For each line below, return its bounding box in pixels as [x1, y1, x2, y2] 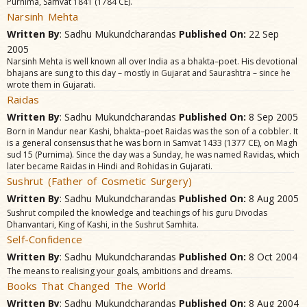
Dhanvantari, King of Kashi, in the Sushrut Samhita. [7, 219, 199, 230]
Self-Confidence [7, 232, 82, 246]
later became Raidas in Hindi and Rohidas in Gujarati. [7, 160, 212, 172]
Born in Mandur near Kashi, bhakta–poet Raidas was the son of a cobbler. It [7, 125, 298, 137]
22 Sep [246, 27, 279, 40]
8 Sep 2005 [246, 110, 298, 123]
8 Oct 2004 [246, 250, 297, 263]
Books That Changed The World [7, 279, 167, 293]
